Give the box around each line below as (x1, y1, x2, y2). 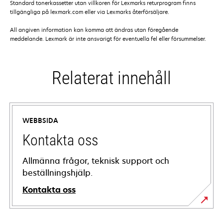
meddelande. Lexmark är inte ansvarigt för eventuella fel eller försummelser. (10, 35, 206, 43)
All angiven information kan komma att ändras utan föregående (10, 26, 178, 34)
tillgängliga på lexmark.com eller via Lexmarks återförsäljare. (10, 8, 169, 16)
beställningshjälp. (22, 167, 93, 179)
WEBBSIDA (22, 116, 58, 125)
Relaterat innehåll (52, 68, 171, 89)
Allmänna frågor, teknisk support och (22, 155, 169, 167)
